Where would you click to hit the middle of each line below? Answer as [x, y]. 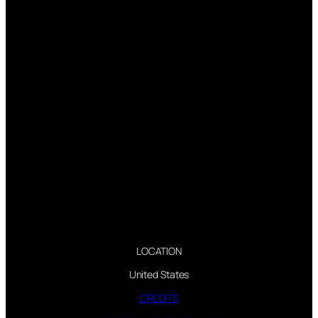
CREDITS [159, 298]
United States [159, 275]
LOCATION [159, 251]
